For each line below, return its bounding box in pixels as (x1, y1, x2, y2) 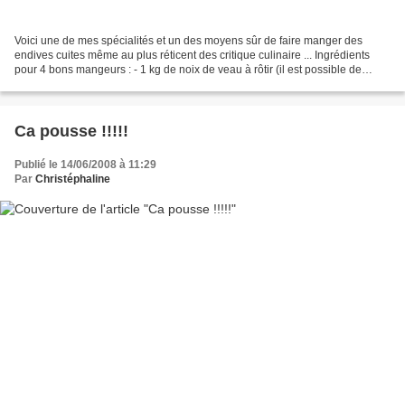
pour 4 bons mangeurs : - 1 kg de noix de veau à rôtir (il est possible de (14, 62, 362, 76)
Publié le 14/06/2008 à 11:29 (14, 157, 156, 171)
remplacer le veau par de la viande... (14, 77, 193, 90)
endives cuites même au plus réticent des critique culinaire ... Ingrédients (14, 48, 370, 61)
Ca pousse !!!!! (14, 121, 128, 140)
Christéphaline (35, 172, 110, 185)
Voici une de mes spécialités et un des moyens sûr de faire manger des (14, 33, 363, 47)
